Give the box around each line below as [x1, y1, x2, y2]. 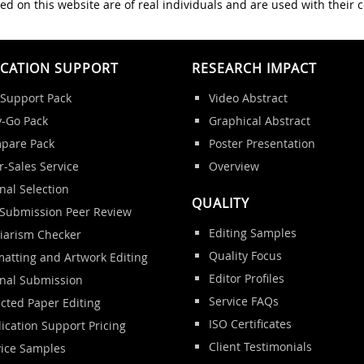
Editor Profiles [208, 270, 284, 286]
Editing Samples [208, 224, 297, 240]
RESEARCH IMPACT [192, 58, 317, 77]
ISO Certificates [208, 315, 292, 331]
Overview [208, 158, 259, 174]
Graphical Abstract [208, 112, 310, 128]
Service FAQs [208, 292, 279, 309]
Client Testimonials [208, 338, 312, 354]
